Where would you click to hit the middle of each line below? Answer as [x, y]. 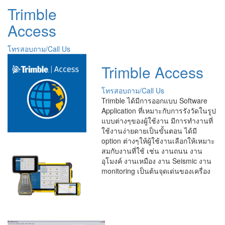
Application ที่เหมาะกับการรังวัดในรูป [158, 110]
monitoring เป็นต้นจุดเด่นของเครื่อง [156, 171]
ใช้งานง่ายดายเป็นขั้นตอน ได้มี [149, 131]
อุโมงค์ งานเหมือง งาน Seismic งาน [156, 161]
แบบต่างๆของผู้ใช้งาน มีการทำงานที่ [157, 121]
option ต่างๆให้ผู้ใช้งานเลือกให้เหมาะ [158, 141]
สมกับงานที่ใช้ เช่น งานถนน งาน [152, 151]
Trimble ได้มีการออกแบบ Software [154, 100]
